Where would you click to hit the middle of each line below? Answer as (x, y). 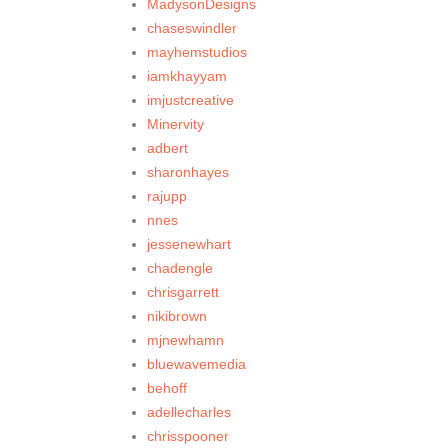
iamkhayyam (187, 76)
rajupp (167, 196)
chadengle (180, 268)
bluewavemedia (196, 364)
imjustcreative (190, 100)
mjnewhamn (185, 340)
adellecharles (189, 412)
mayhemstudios (197, 52)
